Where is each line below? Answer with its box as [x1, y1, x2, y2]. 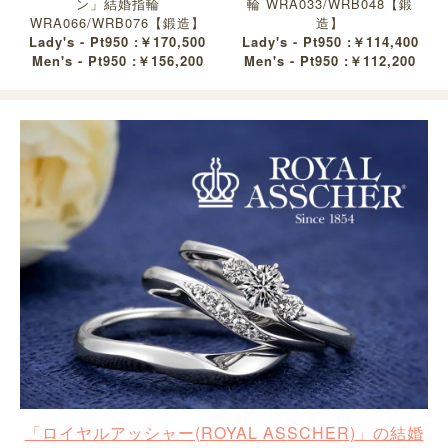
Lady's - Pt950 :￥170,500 [29, 31, 207, 51]
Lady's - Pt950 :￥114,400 [241, 31, 419, 51]
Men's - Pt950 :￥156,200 [31, 50, 204, 70]
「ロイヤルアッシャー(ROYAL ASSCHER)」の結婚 [24, 420, 424, 444]
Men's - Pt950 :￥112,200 [244, 50, 417, 70]
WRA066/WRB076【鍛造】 [30, 12, 206, 32]
